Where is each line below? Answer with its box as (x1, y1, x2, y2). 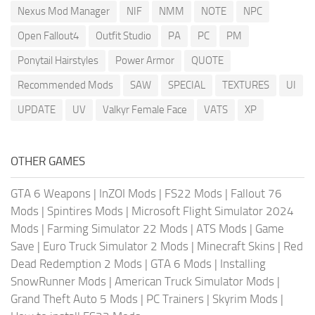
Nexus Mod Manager (18, 5, 110, 18)
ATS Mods (196, 221, 247, 236)
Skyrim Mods (212, 292, 278, 307)
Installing (220, 257, 266, 271)
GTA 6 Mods (150, 257, 212, 271)
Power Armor (115, 54, 174, 67)
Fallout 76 (231, 186, 282, 201)
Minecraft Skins (197, 239, 275, 254)
